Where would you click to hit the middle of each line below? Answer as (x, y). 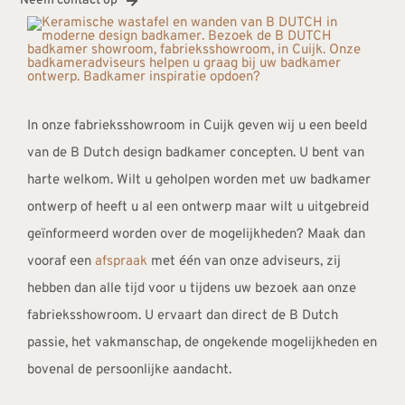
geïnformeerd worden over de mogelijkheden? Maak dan (196, 235)
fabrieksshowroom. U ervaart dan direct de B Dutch (182, 316)
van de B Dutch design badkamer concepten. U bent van (195, 154)
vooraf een (61, 262)
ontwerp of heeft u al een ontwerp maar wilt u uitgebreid (198, 208)
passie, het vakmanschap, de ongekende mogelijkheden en (202, 344)
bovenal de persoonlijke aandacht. (129, 371)
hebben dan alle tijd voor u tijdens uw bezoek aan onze (191, 289)
